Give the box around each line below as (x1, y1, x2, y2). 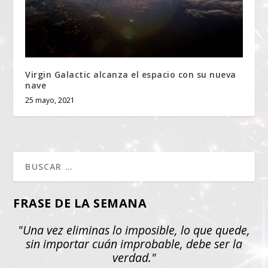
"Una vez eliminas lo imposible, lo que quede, (18, 221, 250, 238)
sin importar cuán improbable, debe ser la (26, 235, 242, 252)
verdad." (112, 249, 156, 266)
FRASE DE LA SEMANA (13, 194, 147, 211)
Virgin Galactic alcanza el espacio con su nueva (25, 68, 236, 80)
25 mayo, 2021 (25, 95, 75, 105)
